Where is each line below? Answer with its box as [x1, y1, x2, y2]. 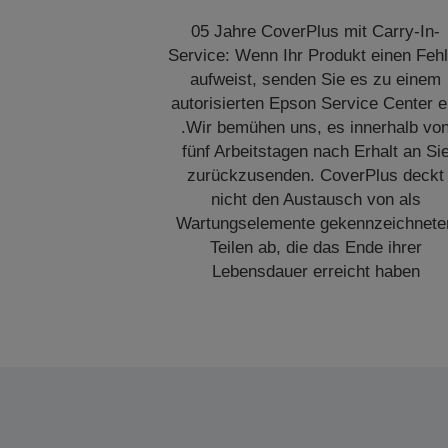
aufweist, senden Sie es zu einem [190, 70, 442, 89]
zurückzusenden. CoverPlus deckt [187, 166, 445, 185]
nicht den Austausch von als [210, 190, 421, 209]
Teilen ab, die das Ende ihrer [209, 238, 422, 257]
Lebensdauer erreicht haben [211, 262, 420, 281]
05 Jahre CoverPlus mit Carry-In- [191, 22, 441, 41]
